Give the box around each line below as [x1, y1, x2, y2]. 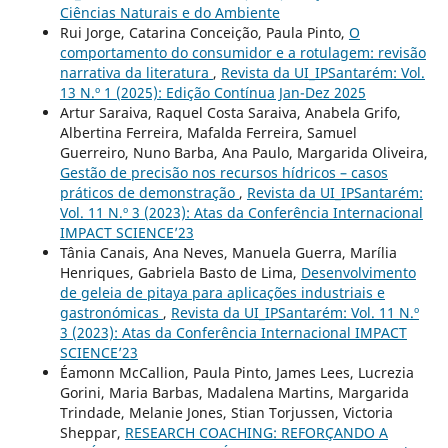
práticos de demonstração [59, 182, 239, 202]
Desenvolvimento [300, 262, 416, 282]
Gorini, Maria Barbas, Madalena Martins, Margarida [59, 382, 409, 402]
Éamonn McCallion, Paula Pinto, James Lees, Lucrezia [59, 362, 414, 382]
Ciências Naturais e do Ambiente [59, 2, 280, 22]
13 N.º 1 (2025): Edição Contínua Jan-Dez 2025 [59, 82, 366, 102]
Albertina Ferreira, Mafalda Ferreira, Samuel [59, 122, 357, 142]
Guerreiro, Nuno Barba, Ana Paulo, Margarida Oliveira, [59, 142, 428, 162]
